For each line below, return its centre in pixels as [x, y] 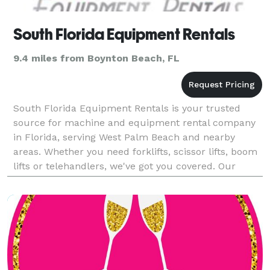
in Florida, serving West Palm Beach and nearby [124, 137]
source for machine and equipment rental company [134, 122]
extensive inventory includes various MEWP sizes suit [137, 180]
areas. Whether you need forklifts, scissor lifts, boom [135, 151]
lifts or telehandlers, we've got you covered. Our [124, 166]
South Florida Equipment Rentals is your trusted [127, 108]
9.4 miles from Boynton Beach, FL [96, 58]
